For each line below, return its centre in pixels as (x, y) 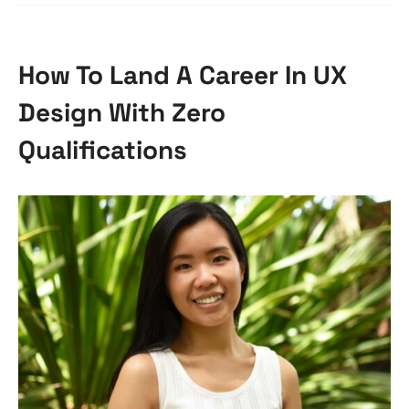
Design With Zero (122, 112)
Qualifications (103, 150)
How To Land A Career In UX (183, 75)
